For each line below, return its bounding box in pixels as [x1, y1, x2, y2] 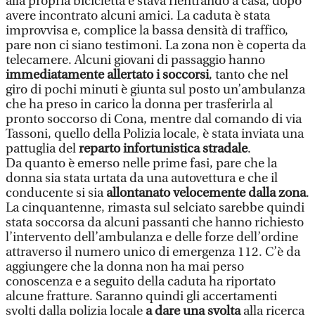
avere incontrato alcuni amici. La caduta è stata [6, 8, 270, 23]
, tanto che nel [209, 67, 288, 82]
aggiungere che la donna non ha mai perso [6, 259, 244, 274]
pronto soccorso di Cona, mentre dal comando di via [6, 112, 302, 127]
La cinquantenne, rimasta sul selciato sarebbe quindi [6, 200, 304, 215]
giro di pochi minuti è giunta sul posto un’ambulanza [6, 82, 305, 97]
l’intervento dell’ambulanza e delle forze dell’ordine [6, 230, 298, 245]
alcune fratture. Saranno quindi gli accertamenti [6, 289, 277, 304]
